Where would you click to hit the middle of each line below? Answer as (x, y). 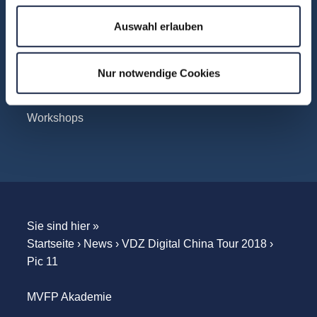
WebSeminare (63, 75)
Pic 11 (42, 261)
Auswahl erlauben (158, 26)
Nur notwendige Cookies (158, 73)
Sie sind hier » (63, 226)
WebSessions (62, 97)
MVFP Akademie (69, 297)
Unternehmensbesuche (85, 54)
